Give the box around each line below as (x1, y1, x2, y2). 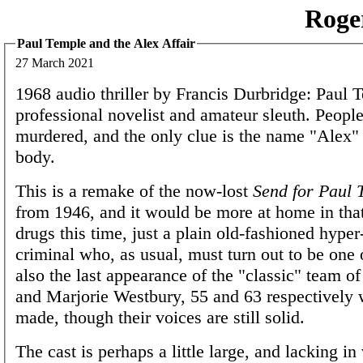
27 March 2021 (15, 55, 94, 70)
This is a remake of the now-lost (15, 180, 253, 201)
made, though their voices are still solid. (15, 306, 305, 327)
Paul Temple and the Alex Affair (17, 36, 195, 50)
